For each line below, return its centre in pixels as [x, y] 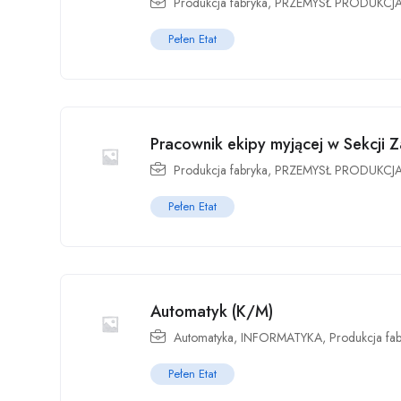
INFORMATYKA [282, 337]
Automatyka [204, 337]
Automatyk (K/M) [212, 311]
